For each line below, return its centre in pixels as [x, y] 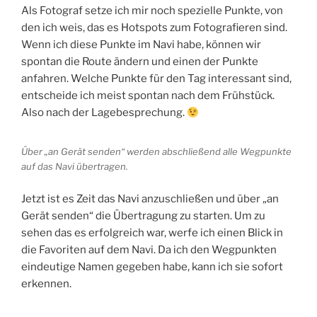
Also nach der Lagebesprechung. [104, 113]
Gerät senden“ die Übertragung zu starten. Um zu [143, 215]
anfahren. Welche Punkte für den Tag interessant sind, [156, 79]
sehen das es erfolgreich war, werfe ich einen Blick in [152, 232]
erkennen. [46, 283]
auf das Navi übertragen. [75, 167]
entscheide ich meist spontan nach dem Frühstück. [148, 96]
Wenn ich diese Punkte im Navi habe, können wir [141, 45]
